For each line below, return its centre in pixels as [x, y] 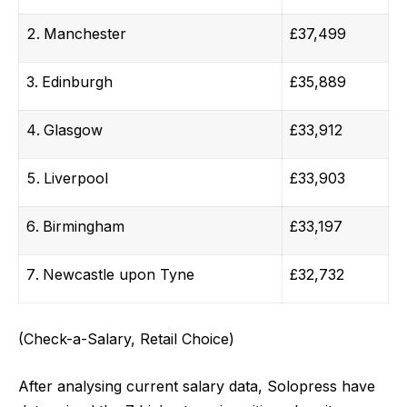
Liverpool [76, 179]
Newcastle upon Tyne [119, 275]
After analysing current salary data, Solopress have [197, 387]
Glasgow [73, 130]
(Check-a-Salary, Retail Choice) [126, 338]
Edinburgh [77, 82]
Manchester [85, 34]
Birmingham [84, 227]
